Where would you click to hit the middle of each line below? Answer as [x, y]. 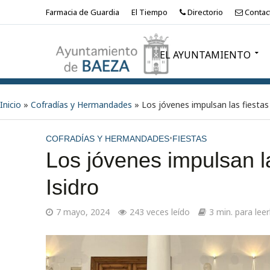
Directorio [204, 12]
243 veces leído [159, 212]
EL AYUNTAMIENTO [205, 55]
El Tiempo [149, 12]
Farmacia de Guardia [82, 12]
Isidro [72, 187]
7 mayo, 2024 [83, 212]
